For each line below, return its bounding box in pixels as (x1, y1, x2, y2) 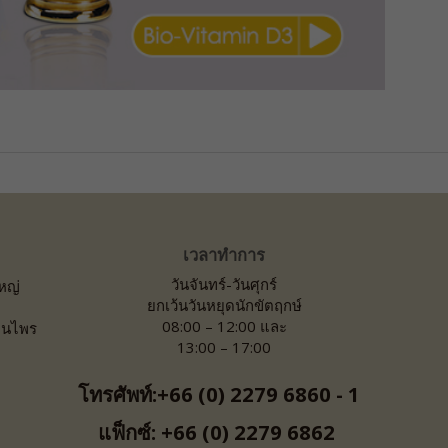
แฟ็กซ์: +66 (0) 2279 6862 (98, 417, 345, 446)
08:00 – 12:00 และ (161, 315, 287, 336)
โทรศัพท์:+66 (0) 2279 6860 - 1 (78, 379, 370, 408)
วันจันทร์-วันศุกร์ (171, 273, 277, 294)
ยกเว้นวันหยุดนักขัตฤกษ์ (146, 294, 302, 315)
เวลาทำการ (183, 243, 265, 266)
